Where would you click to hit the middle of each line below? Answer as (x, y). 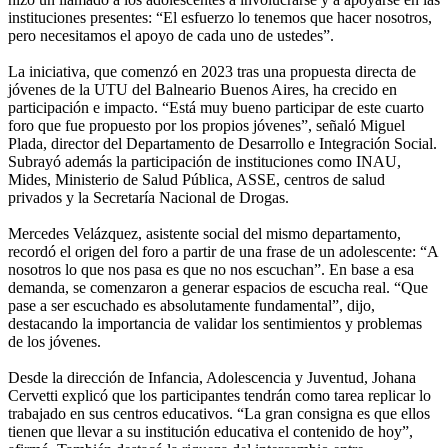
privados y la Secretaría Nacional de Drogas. (148, 197)
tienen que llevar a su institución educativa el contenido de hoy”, (210, 431)
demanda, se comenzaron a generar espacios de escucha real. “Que (218, 287)
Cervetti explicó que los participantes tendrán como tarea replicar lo (219, 395)
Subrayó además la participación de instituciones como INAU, (204, 161)
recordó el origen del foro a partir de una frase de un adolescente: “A (223, 251)
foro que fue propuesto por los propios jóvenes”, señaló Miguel (206, 125)
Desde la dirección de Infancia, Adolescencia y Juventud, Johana (212, 377)
